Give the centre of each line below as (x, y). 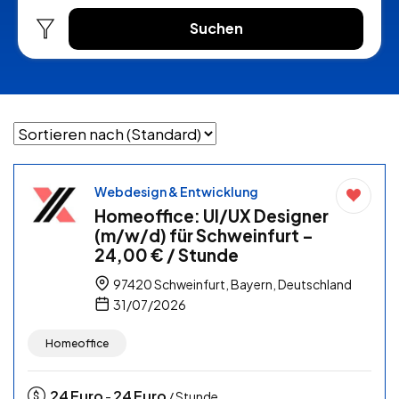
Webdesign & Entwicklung (176, 192)
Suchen (216, 28)
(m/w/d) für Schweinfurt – (204, 236)
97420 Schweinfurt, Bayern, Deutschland (232, 285)
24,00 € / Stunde (167, 255)
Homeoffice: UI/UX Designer (212, 216)
